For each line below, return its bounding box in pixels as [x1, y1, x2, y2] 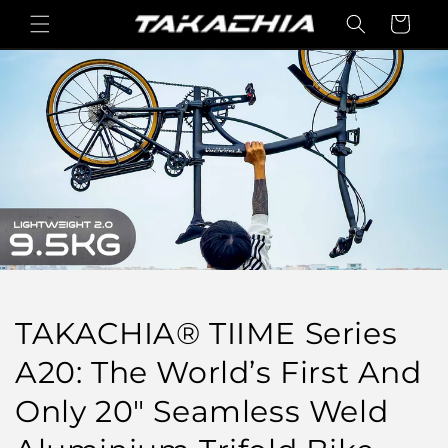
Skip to [27, 3, 86, 23]
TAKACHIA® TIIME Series [15, 315, 398, 352]
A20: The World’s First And [15, 354, 422, 391]
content [27, 21, 93, 41]
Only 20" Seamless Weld [15, 393, 389, 430]
